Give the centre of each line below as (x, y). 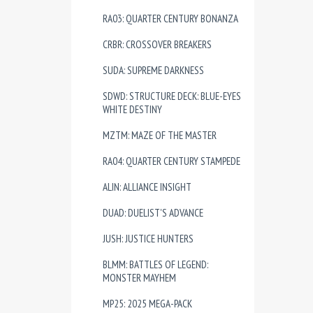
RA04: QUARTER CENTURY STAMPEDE (172, 161)
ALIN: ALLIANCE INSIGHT (147, 187)
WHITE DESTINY (132, 109)
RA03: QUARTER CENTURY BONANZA (170, 19)
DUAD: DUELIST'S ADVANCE (153, 213)
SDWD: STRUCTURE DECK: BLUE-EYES (172, 96)
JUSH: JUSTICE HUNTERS (148, 239)
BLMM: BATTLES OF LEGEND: (155, 264)
